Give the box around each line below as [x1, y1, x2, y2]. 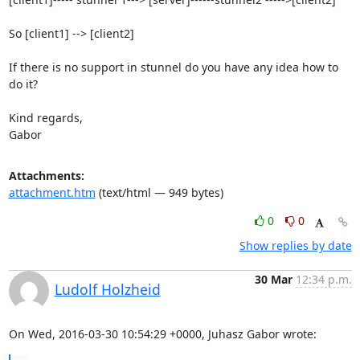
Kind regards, [8, 110, 83, 125]
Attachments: [8, 168, 84, 183]
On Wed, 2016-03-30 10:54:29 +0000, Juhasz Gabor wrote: [8, 326, 317, 342]
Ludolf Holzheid [54, 280, 161, 299]
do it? [8, 76, 38, 92]
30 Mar [254, 272, 292, 287]
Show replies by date [239, 238, 352, 253]
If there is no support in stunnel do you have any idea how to [8, 59, 338, 75]
